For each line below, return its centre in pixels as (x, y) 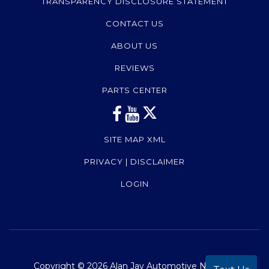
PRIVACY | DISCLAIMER (134, 162)
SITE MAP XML (134, 140)
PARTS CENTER (134, 90)
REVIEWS (134, 68)
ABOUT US (134, 46)
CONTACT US (134, 24)
